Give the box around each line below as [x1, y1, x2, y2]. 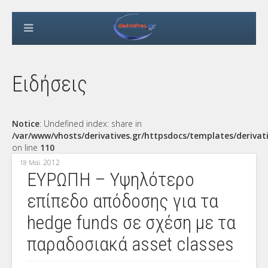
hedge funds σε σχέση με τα [27, 211, 236, 234]
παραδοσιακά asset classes [27, 233, 234, 255]
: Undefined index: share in [39, 118, 142, 129]
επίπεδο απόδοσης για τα [27, 190, 218, 212]
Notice [12, 118, 39, 129]
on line [12, 142, 40, 153]
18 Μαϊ [20, 158, 41, 167]
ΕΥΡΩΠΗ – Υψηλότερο [27, 168, 194, 191]
